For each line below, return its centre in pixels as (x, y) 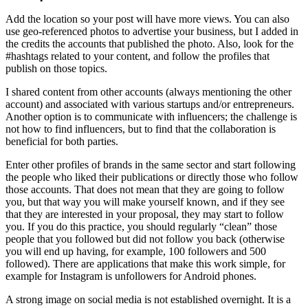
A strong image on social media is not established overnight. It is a (148, 299)
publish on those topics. (56, 68)
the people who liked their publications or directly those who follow (152, 177)
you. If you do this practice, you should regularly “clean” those (141, 226)
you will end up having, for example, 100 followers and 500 (136, 251)
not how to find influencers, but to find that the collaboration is (141, 129)
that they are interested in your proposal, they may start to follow (145, 214)
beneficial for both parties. (62, 141)
